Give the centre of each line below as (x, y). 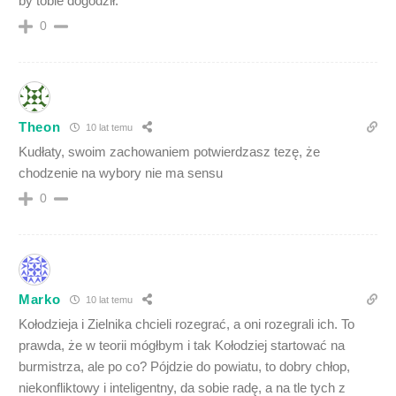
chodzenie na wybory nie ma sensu (121, 172)
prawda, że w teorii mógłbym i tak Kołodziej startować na (182, 345)
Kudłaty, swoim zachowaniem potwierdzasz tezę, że (169, 151)
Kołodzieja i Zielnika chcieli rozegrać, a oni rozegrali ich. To (187, 324)
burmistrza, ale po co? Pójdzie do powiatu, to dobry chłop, (184, 366)
